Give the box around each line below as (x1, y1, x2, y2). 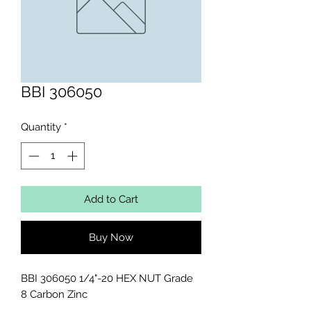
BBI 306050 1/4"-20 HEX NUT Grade (21, 271, 193, 285)
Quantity (21, 121, 61, 134)
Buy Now (89, 230, 133, 244)
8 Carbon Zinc (21, 287, 87, 301)
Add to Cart (84, 192, 138, 205)
